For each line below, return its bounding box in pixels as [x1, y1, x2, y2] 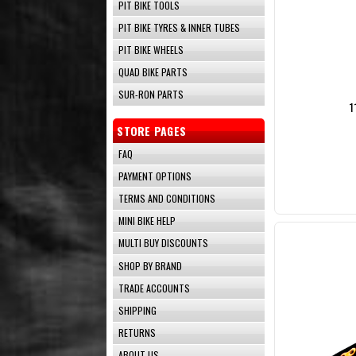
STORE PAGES [117, 122, 187, 140]
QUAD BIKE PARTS [118, 65, 188, 79]
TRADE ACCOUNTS [118, 281, 191, 295]
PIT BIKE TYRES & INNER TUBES [118, 20, 241, 34]
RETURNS [118, 326, 157, 340]
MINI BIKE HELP [118, 214, 176, 228]
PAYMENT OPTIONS [118, 168, 192, 183]
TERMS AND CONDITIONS [118, 192, 216, 206]
